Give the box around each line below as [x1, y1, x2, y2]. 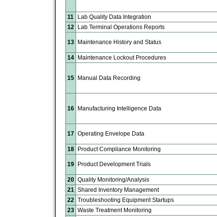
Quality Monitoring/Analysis [77, 176, 149, 183]
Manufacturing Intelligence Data [77, 105, 161, 112]
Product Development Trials [77, 160, 151, 168]
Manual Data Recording [77, 74, 140, 81]
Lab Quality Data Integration [77, 13, 151, 20]
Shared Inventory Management [77, 186, 159, 193]
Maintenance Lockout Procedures [77, 54, 166, 61]
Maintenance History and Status [77, 38, 161, 46]
